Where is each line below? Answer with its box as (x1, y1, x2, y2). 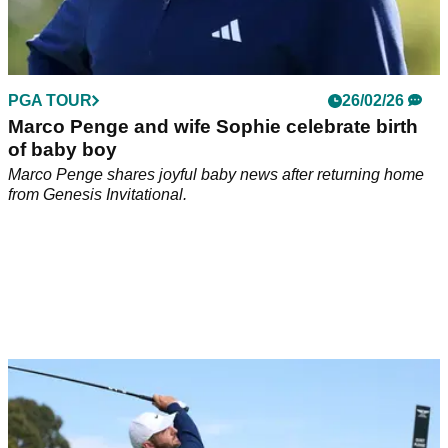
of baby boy (8, 138, 117, 160)
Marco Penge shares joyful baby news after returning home (8, 165, 424, 183)
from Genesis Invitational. (8, 185, 187, 203)
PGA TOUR (8, 91, 92, 109)
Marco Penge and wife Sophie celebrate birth (8, 115, 418, 137)
